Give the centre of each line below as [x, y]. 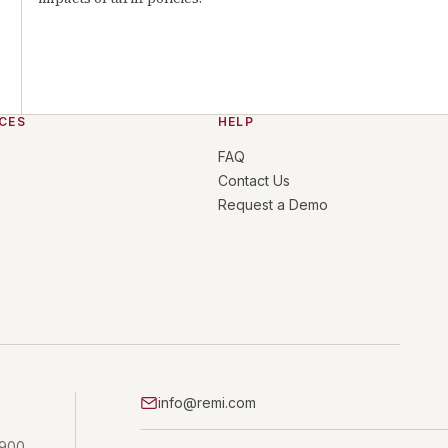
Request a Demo [272, 204]
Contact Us [253, 180]
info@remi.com [206, 402]
